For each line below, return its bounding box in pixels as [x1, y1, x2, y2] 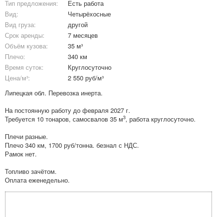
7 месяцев [68, 31, 98, 40]
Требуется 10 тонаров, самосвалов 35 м [5, 114, 123, 124]
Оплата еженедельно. [5, 175, 70, 185]
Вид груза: [5, 20, 36, 29]
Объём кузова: [5, 41, 48, 50]
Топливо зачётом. [5, 167, 57, 176]
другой [68, 20, 88, 29]
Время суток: [5, 62, 44, 72]
